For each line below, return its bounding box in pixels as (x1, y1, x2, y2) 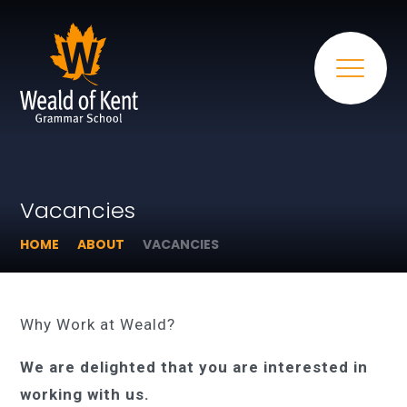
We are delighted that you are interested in (20, 358, 369, 376)
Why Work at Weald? (20, 315, 176, 333)
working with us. (20, 385, 151, 403)
